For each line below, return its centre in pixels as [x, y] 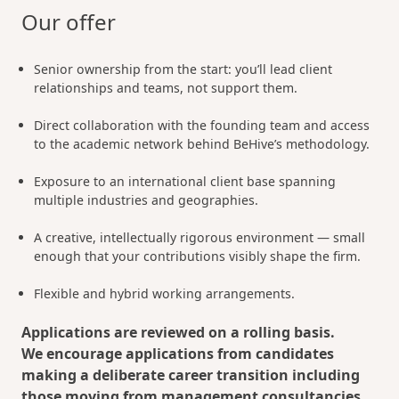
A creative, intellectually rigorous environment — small [200, 237]
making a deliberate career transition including [191, 375]
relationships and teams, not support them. [166, 88]
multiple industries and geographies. [147, 200]
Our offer [69, 22]
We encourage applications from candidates [178, 354]
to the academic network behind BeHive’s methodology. [202, 144]
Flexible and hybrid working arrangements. [165, 293]
